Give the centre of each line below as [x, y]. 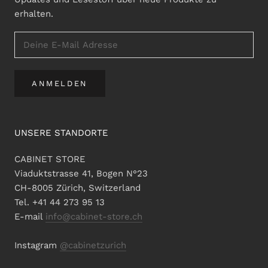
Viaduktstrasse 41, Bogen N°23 [81, 173]
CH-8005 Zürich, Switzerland [77, 188]
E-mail [30, 216]
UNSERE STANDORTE [61, 133]
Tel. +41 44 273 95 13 [60, 202]
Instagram [37, 245]
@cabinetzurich [93, 245]
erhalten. [34, 13]
